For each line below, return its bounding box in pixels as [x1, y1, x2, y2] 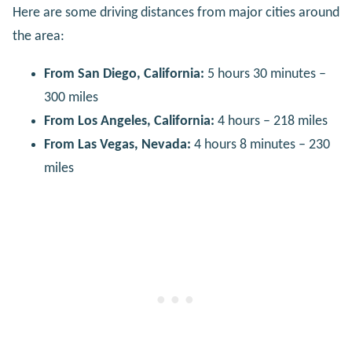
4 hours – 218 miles [214, 114, 328, 130]
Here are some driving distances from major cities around [13, 5, 339, 21]
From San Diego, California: [44, 67, 204, 82]
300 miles [44, 90, 98, 106]
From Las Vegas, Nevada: [44, 137, 191, 153]
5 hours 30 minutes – [204, 67, 326, 82]
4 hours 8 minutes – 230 [191, 137, 330, 153]
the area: [13, 29, 64, 45]
